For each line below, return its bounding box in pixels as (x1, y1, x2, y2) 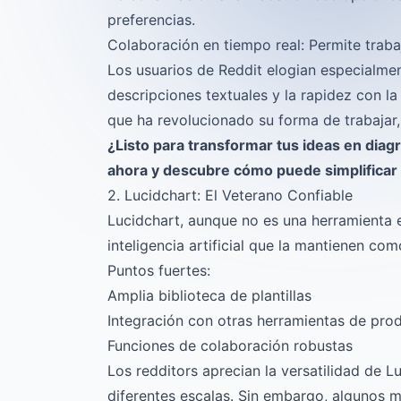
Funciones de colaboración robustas (107, 337, 353, 354)
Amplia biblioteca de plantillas (107, 286, 311, 304)
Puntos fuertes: (107, 261, 210, 279)
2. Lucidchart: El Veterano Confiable (107, 186, 353, 204)
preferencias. (107, 11, 195, 29)
